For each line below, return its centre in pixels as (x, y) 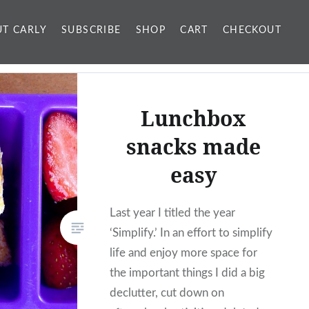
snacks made (193, 146)
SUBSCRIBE (91, 30)
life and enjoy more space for (184, 252)
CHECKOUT (252, 30)
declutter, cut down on (167, 292)
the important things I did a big (188, 272)
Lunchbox (193, 118)
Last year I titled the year (173, 212)
